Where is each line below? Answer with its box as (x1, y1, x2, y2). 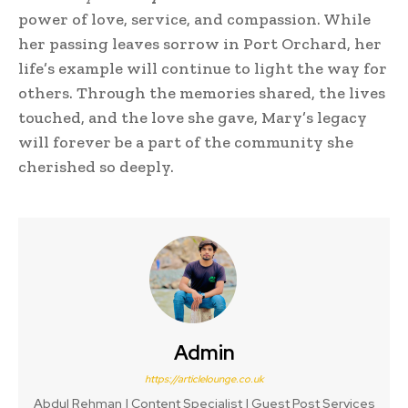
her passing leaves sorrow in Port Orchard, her (18, 33, 382, 54)
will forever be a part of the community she (18, 131, 353, 152)
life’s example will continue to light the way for (18, 57, 387, 78)
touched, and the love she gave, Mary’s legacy (18, 107, 367, 127)
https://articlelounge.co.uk (144, 372, 264, 385)
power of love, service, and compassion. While (18, 8, 371, 29)
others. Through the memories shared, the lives (18, 82, 385, 103)
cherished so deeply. (18, 156, 174, 177)
